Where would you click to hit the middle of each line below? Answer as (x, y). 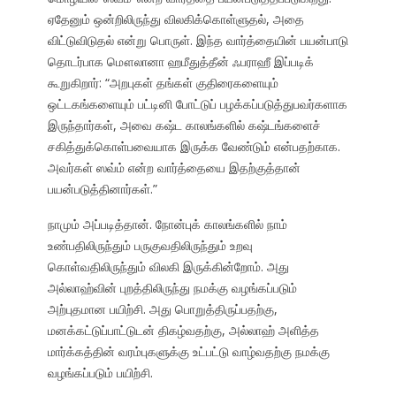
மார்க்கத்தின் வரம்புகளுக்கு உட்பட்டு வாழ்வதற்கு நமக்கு (188, 352)
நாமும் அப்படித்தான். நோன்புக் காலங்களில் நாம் (167, 225)
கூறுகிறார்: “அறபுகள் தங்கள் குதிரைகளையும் (163, 83)
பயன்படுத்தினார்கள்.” (102, 189)
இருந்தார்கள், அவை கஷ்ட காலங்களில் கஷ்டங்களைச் (184, 126)
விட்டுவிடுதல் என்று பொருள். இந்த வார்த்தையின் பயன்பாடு (198, 41)
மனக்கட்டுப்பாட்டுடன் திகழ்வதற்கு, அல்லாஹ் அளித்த (183, 331)
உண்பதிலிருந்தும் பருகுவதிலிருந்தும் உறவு (150, 246)
